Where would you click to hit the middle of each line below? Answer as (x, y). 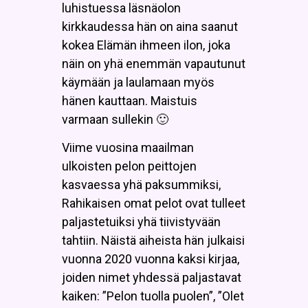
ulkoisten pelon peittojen (129, 166)
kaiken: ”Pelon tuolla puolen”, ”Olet (153, 296)
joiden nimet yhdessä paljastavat (152, 278)
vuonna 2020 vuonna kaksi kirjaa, (151, 259)
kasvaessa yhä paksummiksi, (141, 185)
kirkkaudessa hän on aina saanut (150, 26)
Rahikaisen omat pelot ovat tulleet (154, 203)
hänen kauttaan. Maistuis (130, 100)
